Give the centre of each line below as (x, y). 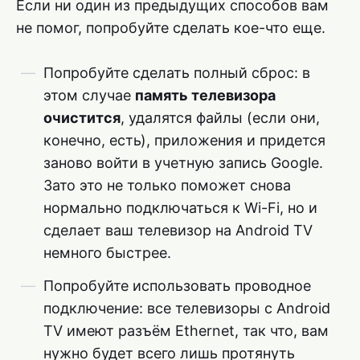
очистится (82, 117)
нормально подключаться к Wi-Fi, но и (180, 207)
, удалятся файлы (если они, (220, 117)
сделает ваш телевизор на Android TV (178, 230)
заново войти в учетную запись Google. (183, 162)
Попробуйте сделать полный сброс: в (177, 72)
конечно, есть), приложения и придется (184, 140)
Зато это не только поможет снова (167, 185)
